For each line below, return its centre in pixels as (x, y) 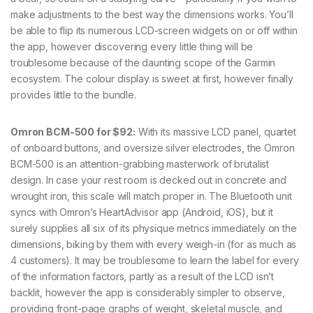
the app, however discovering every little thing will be (132, 46)
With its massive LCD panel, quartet (216, 131)
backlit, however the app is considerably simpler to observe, (148, 292)
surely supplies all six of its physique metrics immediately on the (154, 228)
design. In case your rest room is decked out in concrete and (148, 180)
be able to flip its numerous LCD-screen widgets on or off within (154, 30)
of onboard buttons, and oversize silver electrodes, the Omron (153, 147)
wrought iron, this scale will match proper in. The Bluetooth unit (151, 196)
